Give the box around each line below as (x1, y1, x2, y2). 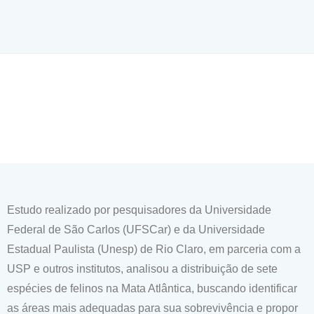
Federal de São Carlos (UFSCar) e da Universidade (7, 224, 265, 235)
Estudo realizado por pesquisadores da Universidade (7, 204, 271, 216)
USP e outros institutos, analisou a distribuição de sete (7, 263, 278, 275)
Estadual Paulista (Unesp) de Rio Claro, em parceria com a (7, 243, 301, 255)
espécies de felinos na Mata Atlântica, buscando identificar (7, 282, 297, 294)
